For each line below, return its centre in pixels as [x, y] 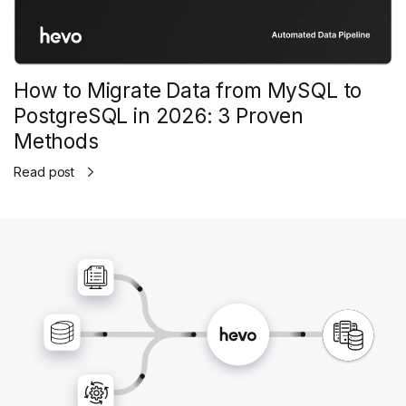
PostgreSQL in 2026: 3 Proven [159, 115]
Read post [44, 172]
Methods [56, 140]
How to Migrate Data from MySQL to [188, 90]
